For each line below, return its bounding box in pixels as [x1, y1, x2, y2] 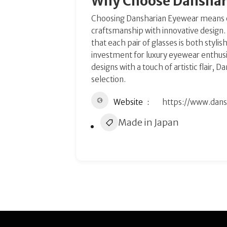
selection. [91, 74, 126, 84]
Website [113, 97, 143, 107]
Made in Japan [118, 117, 179, 128]
